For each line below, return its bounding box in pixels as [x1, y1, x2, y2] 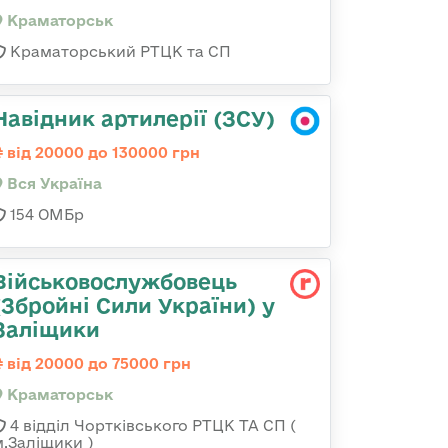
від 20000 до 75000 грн [3, 355, 191, 372]
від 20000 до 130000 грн [3, 144, 200, 161]
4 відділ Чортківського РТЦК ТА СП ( [6, 417, 296, 434]
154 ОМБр [6, 206, 84, 223]
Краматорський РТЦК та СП [6, 43, 231, 60]
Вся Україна [3, 175, 102, 192]
